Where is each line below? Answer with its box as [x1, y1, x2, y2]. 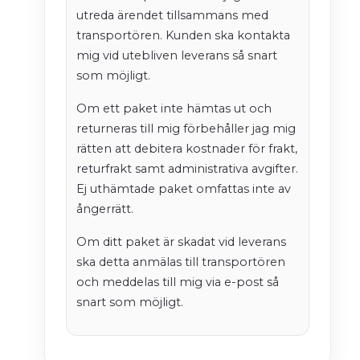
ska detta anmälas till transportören [76, 255, 285, 270]
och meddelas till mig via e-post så [76, 275, 279, 290]
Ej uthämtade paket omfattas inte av [76, 182, 291, 197]
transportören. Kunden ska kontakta [76, 28, 290, 43]
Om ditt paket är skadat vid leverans [76, 235, 286, 250]
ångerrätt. [76, 202, 133, 217]
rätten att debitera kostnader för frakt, [76, 141, 297, 157]
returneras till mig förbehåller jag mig [76, 121, 296, 137]
